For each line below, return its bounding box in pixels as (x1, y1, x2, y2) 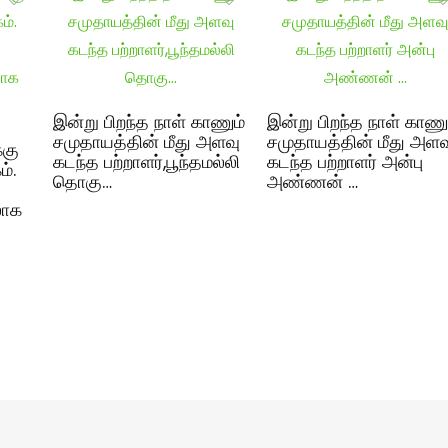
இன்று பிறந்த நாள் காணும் (52, 109, 245, 134)
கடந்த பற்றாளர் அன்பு (266, 149, 423, 174)
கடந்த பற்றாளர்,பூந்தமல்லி (52, 149, 240, 174)
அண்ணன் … (266, 169, 358, 194)
